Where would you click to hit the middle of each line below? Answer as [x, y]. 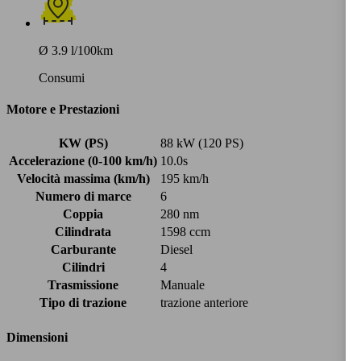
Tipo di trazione [83, 303]
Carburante [83, 250]
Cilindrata [83, 232]
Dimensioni [37, 337]
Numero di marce [83, 197]
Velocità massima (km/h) [83, 179]
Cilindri [83, 268]
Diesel [176, 250]
